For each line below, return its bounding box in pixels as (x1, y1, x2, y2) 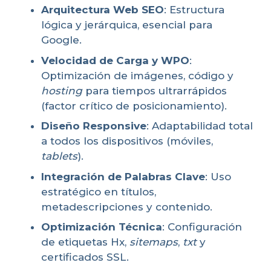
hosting (41, 84, 82, 97)
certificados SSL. (41, 251, 129, 264)
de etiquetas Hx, (41, 236, 129, 249)
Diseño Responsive (41, 120, 146, 132)
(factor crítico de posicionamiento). (41, 99, 227, 112)
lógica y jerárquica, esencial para (41, 19, 212, 31)
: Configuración (162, 221, 242, 233)
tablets (41, 150, 77, 163)
